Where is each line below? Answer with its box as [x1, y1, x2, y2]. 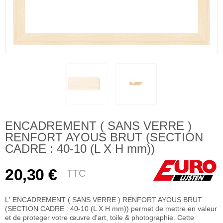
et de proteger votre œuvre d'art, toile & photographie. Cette [5, 213, 194, 222]
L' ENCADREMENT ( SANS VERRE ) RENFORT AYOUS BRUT [5, 195, 202, 204]
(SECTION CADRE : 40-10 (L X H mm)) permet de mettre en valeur [5, 204, 217, 213]
